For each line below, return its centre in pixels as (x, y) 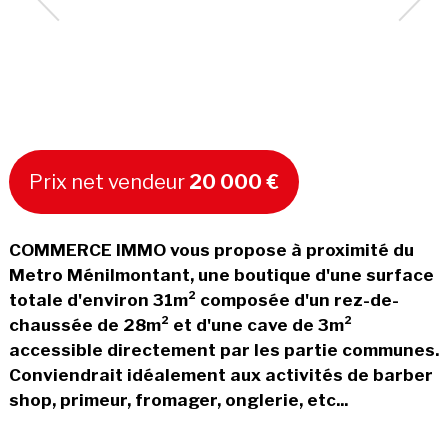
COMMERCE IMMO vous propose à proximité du (211, 249)
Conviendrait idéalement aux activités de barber (220, 374)
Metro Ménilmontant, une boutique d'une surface (221, 274)
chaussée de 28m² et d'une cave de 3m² (180, 324)
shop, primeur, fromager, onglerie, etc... (178, 399)
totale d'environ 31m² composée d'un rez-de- (203, 299)
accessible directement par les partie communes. (223, 349)
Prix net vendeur (108, 181)
